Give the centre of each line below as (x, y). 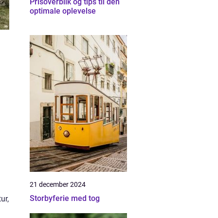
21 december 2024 (58, 184)
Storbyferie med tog (65, 198)
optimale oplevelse (63, 11)
